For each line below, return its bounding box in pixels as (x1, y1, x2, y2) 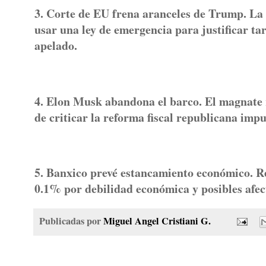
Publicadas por (39, 213, 103, 228)
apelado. (34, 37, 77, 55)
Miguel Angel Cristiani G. (103, 213, 211, 228)
